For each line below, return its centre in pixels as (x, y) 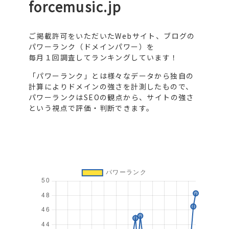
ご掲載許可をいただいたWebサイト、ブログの (112, 36)
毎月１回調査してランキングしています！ (104, 57)
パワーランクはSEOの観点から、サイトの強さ (111, 97)
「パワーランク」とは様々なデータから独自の (111, 76)
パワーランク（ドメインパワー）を (92, 47)
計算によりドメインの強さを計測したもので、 (111, 86)
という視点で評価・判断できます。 (91, 108)
